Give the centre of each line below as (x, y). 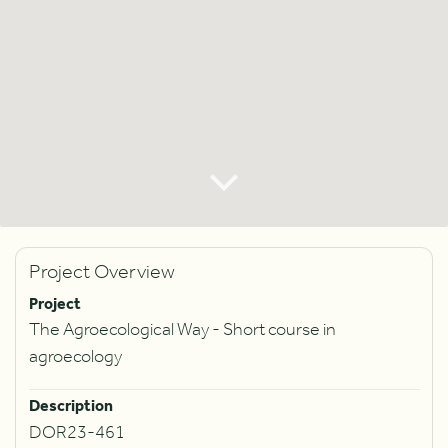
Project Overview (101, 272)
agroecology (75, 357)
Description (70, 406)
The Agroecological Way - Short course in (182, 330)
